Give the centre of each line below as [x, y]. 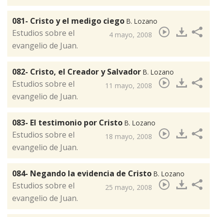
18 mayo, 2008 [129, 137]
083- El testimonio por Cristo [68, 123]
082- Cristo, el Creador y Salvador [77, 72]
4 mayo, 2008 [131, 35]
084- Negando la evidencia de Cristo [83, 174]
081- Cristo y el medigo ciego [69, 21]
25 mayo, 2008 [129, 187]
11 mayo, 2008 [129, 86]
